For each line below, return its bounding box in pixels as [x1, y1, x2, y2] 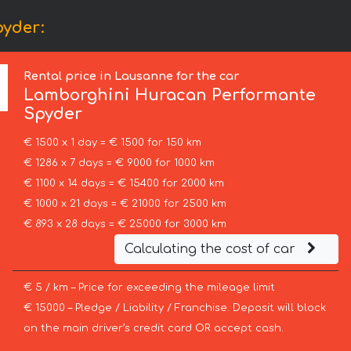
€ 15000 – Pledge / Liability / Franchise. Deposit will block [23, 302, 326, 314]
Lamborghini [24, 86, 131, 105]
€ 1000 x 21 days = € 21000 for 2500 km [23, 198, 226, 210]
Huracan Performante [130, 86, 317, 105]
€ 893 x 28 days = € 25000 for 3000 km [23, 219, 226, 230]
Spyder [24, 105, 83, 124]
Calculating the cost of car [124, 242, 299, 257]
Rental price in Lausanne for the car [24, 70, 240, 83]
